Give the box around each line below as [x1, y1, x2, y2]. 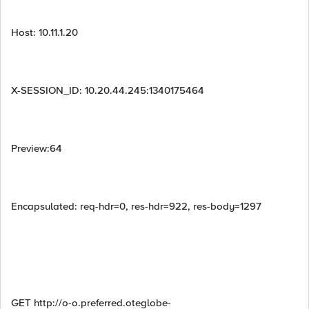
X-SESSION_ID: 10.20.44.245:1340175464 [11, 84, 204, 97]
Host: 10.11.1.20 [11, 26, 78, 39]
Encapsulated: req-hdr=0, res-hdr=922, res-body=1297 [11, 200, 261, 212]
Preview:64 [11, 142, 62, 154]
